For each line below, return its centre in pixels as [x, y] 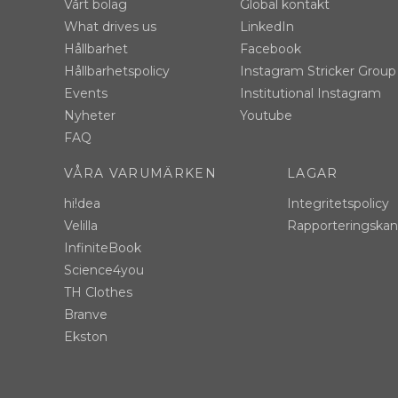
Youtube [266, 116]
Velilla [81, 226]
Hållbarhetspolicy [117, 72]
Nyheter [90, 116]
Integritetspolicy [338, 204]
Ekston [86, 337]
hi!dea [82, 204]
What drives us [110, 27]
